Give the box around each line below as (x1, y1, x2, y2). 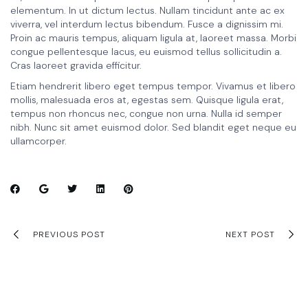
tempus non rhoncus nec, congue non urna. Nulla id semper (10, 107, 282, 120)
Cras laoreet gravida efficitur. (10, 59, 142, 72)
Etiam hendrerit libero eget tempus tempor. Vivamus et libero (10, 80, 296, 93)
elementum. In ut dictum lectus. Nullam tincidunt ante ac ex (10, 4, 285, 17)
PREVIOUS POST (33, 228, 105, 240)
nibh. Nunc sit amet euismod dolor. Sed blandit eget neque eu (10, 121, 296, 134)
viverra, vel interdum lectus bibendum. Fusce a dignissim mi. (10, 18, 283, 31)
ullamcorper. (10, 135, 67, 148)
